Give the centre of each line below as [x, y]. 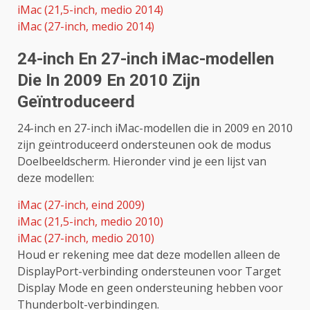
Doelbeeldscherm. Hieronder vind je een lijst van [142, 161]
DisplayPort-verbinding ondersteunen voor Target [149, 271]
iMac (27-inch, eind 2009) [81, 204]
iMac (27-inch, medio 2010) [86, 238]
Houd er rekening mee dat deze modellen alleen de [149, 254]
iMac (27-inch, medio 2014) [86, 26]
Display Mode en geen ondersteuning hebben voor [150, 288]
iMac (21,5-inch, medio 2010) [90, 221]
